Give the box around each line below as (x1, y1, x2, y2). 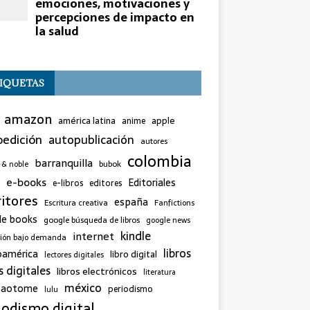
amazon (3, 108, 52, 130)
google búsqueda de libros (43, 212, 140, 226)
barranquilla (34, 154, 93, 172)
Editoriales (127, 174, 176, 191)
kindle (120, 226, 151, 246)
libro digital (109, 246, 157, 262)
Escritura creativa (44, 196, 108, 209)
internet (72, 227, 114, 245)
